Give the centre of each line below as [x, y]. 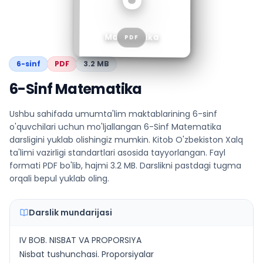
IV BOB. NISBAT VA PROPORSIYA [80, 240]
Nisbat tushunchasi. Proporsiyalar [87, 254]
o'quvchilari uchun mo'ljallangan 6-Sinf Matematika [115, 127]
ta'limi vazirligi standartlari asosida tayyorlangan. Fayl [117, 153]
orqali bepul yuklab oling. [59, 178]
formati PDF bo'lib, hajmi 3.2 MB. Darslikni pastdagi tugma [125, 166]
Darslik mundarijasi [70, 213]
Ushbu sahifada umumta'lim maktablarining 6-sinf [113, 114]
